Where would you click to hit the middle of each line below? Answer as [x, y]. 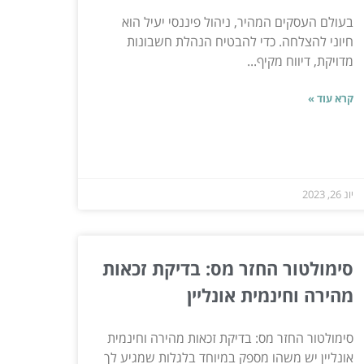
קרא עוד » [330, 98]
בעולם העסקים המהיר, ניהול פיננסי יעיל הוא [237, 22]
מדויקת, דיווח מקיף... [300, 61]
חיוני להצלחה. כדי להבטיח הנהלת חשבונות [240, 41]
